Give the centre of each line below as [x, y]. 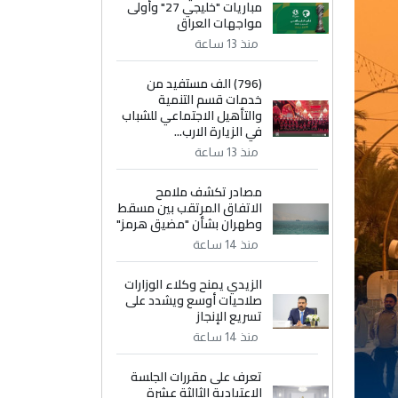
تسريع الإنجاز [230, 316]
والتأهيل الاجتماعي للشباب [192, 115]
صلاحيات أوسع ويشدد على [194, 300]
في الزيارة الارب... [219, 131]
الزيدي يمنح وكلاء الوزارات [194, 284]
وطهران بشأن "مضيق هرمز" [190, 224]
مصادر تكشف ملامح [209, 192]
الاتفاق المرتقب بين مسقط [191, 208]
